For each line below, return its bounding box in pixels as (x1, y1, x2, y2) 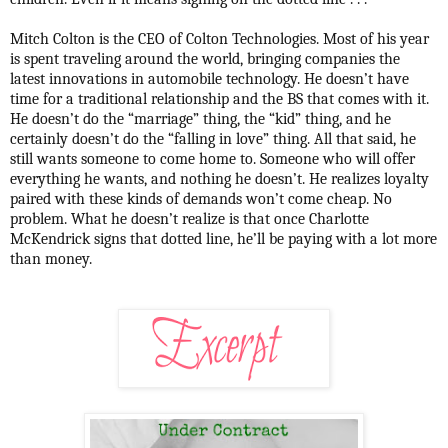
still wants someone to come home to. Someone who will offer (10, 149, 415, 168)
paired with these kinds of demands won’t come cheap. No (10, 189, 392, 208)
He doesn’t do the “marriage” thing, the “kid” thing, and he (10, 109, 391, 128)
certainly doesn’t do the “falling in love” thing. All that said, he (10, 129, 416, 148)
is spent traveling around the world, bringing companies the (10, 49, 400, 68)
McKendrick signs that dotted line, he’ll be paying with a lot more (10, 229, 437, 248)
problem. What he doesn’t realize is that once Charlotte (10, 209, 369, 228)
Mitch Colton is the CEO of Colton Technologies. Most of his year (10, 29, 429, 48)
